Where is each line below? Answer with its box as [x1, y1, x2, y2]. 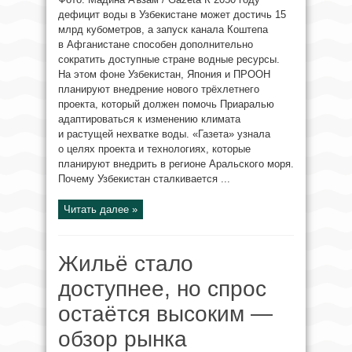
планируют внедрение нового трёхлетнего [58, 83, 259, 95]
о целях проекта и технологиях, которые [58, 143, 251, 155]
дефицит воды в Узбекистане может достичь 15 [58, 9, 286, 20]
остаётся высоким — [58, 302, 273, 326]
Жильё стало [58, 251, 193, 276]
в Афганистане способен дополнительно [58, 38, 253, 50]
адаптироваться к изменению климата [58, 113, 240, 125]
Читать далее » [64, 203, 137, 215]
